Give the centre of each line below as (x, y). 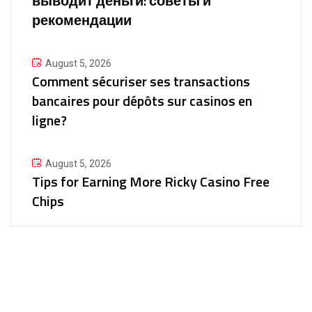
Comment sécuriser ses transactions (141, 81)
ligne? (49, 120)
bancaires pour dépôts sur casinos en (142, 101)
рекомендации (82, 20)
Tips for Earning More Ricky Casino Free (151, 181)
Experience (156, 278)
